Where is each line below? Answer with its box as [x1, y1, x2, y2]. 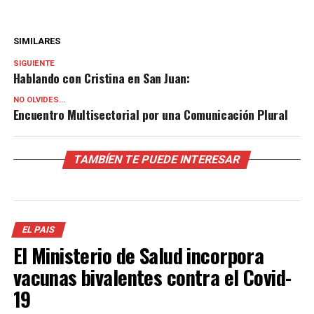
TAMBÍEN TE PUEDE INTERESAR [72, 152, 243, 166]
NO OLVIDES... [13, 95, 65, 104]
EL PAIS [20, 224, 56, 235]
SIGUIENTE [13, 58, 55, 68]
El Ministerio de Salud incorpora [13, 240, 264, 270]
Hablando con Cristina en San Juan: [13, 68, 190, 87]
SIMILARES [13, 35, 60, 46]
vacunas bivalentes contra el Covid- [13, 261, 292, 292]
